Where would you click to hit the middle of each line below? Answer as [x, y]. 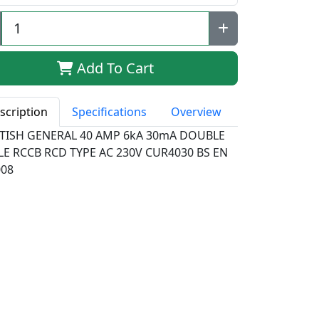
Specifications [110, 111]
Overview [197, 111]
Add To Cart [114, 68]
